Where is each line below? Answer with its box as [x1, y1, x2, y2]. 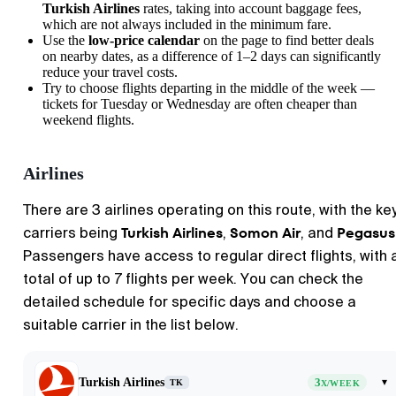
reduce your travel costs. [42, 64, 178, 80]
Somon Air [230, 222, 301, 243]
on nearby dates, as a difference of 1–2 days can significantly [42, 48, 381, 64]
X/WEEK [320, 378, 360, 389]
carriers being [23, 223, 121, 242]
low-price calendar [88, 32, 200, 48]
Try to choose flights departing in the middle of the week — [42, 80, 375, 95]
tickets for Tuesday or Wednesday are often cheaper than [42, 95, 357, 111]
